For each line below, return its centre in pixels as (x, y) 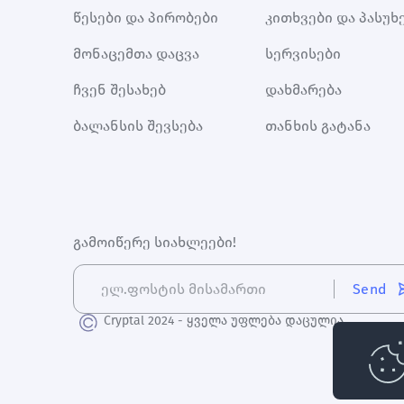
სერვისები (303, 54)
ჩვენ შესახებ (119, 90)
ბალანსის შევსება (138, 126)
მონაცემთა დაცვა (136, 54)
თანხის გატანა (317, 126)
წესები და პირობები (145, 18)
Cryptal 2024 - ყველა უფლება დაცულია (223, 321)
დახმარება (303, 90)
